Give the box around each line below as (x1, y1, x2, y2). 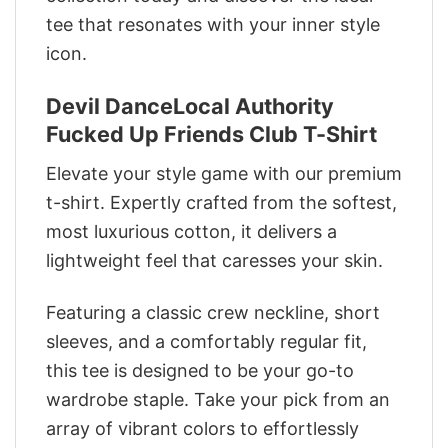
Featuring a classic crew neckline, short (46, 301, 380, 323)
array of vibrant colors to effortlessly (46, 417, 359, 439)
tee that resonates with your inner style (46, 14, 380, 36)
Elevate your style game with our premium (46, 162, 402, 184)
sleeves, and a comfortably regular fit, (46, 330, 367, 352)
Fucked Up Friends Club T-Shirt (46, 120, 377, 147)
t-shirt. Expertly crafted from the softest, (46, 191, 397, 213)
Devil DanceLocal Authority (46, 92, 334, 119)
